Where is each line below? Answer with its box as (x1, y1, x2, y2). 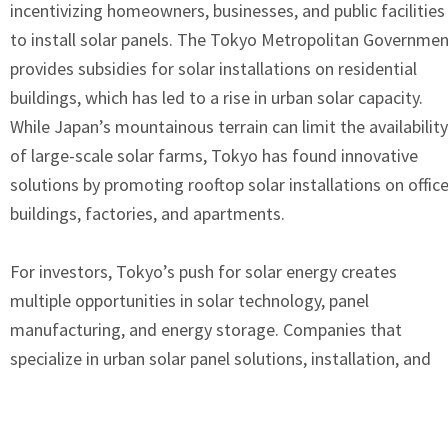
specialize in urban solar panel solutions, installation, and (10, 346, 431, 370)
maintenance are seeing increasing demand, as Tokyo (10, 375, 410, 399)
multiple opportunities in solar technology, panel (10, 288, 369, 312)
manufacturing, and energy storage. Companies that (10, 317, 402, 341)
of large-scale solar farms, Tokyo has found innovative (10, 143, 418, 167)
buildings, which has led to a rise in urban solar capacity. (10, 85, 423, 109)
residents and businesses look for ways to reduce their (10, 404, 418, 428)
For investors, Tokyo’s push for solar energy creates (10, 259, 397, 283)
